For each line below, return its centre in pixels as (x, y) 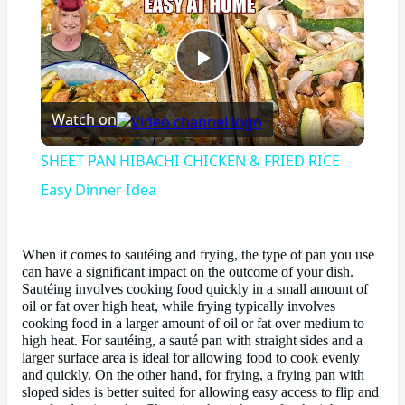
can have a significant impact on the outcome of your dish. (188, 272)
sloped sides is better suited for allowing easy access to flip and (200, 392)
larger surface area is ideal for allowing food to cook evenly (191, 358)
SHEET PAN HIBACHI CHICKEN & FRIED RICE (190, 161)
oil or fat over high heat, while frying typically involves (179, 306)
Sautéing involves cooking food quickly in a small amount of (195, 289)
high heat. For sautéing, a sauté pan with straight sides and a (192, 340)
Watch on (84, 120)
